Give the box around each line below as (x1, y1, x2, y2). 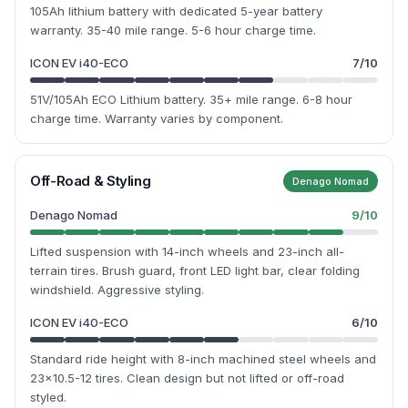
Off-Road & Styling (30, 172, 151, 189)
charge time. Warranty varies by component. (30, 111, 283, 126)
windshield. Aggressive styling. (30, 282, 204, 297)
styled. (30, 390, 66, 404)
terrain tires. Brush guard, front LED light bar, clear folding (30, 263, 360, 278)
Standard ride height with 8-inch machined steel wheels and (30, 352, 376, 366)
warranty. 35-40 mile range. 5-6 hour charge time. (30, 23, 316, 37)
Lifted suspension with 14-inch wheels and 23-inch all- (30, 244, 344, 259)
